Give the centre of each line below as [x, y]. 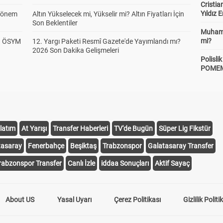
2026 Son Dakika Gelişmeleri [75, 50]
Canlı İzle [81, 163]
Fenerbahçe [46, 146]
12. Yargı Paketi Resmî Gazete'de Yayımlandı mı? [106, 41]
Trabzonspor [122, 146]
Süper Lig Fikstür [185, 128]
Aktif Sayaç [172, 163]
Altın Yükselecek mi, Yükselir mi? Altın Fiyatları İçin [108, 14]
